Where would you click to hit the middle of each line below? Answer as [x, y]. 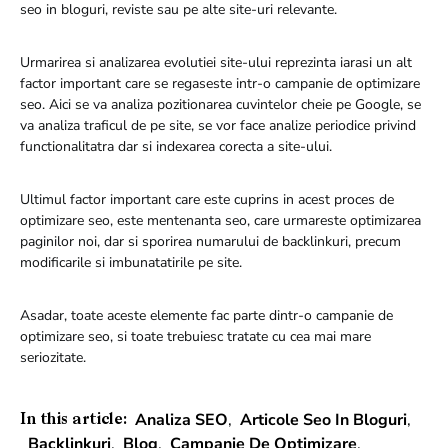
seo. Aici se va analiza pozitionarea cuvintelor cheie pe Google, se [220, 104]
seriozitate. [53, 357]
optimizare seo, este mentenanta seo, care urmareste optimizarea [220, 220]
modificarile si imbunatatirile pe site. [131, 262]
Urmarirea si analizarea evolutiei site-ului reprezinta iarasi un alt [216, 62]
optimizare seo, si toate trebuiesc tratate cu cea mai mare [195, 336]
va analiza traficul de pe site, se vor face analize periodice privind [218, 125]
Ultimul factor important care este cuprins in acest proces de [207, 199]
